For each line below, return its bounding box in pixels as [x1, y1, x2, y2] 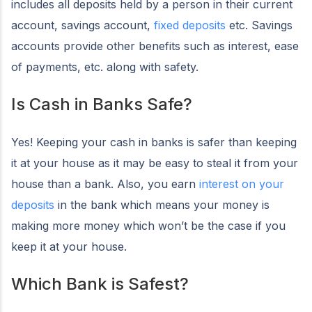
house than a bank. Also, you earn [11, 177, 199, 192]
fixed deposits [154, 18, 226, 33]
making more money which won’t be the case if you [11, 219, 286, 233]
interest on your [199, 177, 284, 192]
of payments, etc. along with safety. [11, 60, 198, 75]
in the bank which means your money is [54, 198, 270, 212]
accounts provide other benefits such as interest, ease [11, 39, 299, 54]
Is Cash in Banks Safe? [11, 94, 192, 115]
